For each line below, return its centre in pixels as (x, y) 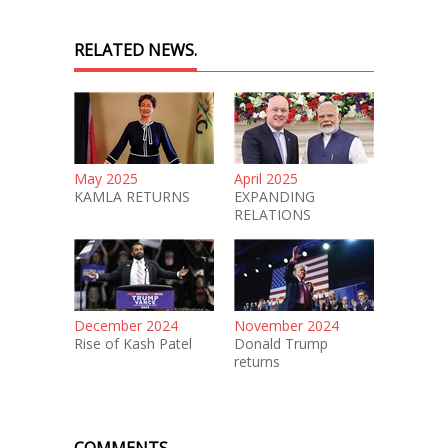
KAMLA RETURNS (132, 196)
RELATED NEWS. (135, 50)
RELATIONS (272, 214)
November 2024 (286, 325)
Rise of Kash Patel (133, 343)
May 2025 (106, 178)
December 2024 (126, 325)
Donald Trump (281, 343)
